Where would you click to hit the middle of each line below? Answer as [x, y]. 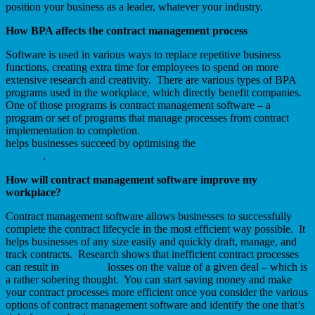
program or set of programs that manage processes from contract [147, 118]
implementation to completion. [76, 131]
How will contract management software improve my [131, 180]
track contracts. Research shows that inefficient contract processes [152, 255]
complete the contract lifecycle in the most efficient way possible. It [155, 229]
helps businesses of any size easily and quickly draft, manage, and [151, 242]
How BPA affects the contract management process [127, 31]
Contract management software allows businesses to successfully [149, 217]
